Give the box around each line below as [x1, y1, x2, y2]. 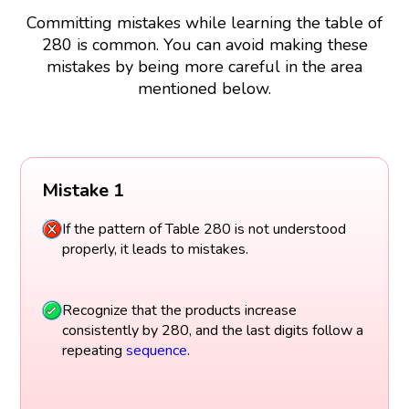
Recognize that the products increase [61, 299, 297, 320]
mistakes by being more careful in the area [47, 55, 362, 78]
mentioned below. [138, 77, 271, 100]
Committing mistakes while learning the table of [26, 11, 383, 34]
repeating [61, 340, 126, 361]
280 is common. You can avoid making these [41, 33, 368, 56]
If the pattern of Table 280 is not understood [61, 219, 346, 240]
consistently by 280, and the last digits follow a [61, 320, 363, 341]
